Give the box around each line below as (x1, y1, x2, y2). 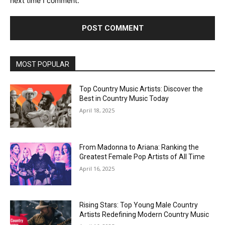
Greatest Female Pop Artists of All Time (79, 152, 205, 161)
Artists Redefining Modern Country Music (79, 210, 209, 219)
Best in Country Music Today (79, 94, 169, 103)
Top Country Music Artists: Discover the (79, 85, 203, 93)
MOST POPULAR (16, 60, 69, 69)
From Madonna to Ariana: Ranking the (79, 143, 199, 151)
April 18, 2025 (79, 106, 115, 115)
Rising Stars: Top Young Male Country (79, 201, 198, 209)
